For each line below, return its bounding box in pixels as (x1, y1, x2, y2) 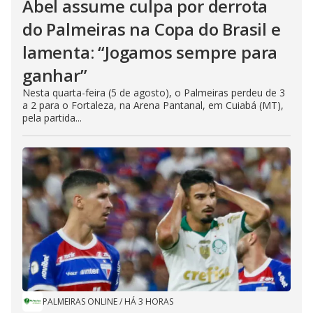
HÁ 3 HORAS (124, 296, 173, 307)
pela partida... (22, 111, 82, 124)
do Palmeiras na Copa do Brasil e (22, 17, 281, 41)
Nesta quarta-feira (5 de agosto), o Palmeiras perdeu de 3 (22, 86, 285, 99)
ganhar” (22, 64, 87, 87)
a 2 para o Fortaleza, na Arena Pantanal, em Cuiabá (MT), (22, 99, 284, 112)
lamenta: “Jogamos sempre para (22, 41, 278, 64)
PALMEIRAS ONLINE (43, 296, 117, 307)
